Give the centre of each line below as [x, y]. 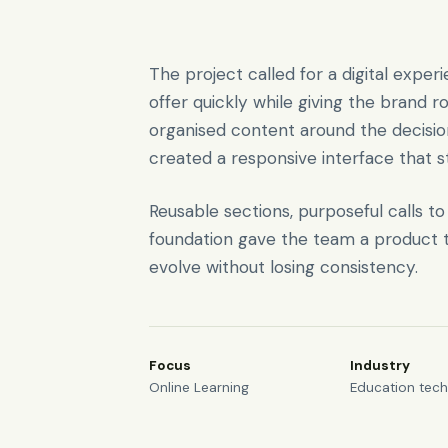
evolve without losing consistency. [283, 267]
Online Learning [199, 387]
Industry [380, 365]
